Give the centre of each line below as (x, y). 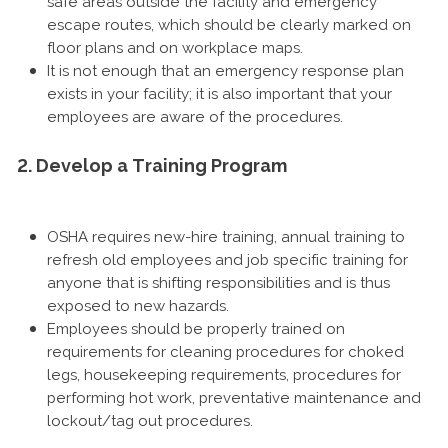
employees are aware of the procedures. (195, 116)
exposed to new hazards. (138, 305)
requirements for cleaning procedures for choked (225, 351)
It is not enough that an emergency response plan (225, 70)
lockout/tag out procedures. (150, 420)
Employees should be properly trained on (196, 328)
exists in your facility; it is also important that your (219, 93)
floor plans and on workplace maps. (175, 47)
